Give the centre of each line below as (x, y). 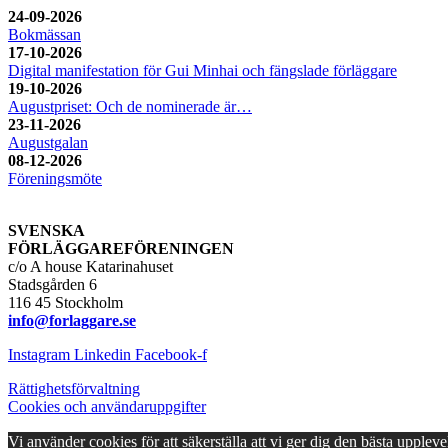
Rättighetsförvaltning (74, 389)
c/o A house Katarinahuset (90, 267)
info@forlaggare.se (72, 321)
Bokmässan (44, 35)
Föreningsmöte (55, 179)
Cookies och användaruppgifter (107, 407)
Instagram (39, 355)
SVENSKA (46, 231)
